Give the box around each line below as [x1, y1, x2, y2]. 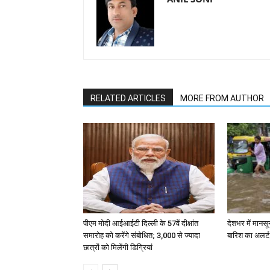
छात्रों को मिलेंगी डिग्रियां [83, 243, 152, 252]
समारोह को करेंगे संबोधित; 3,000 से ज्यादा [83, 231, 200, 240]
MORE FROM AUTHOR [180, 93, 264, 103]
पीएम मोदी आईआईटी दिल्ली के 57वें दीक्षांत [83, 219, 198, 228]
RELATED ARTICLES [90, 93, 166, 103]
